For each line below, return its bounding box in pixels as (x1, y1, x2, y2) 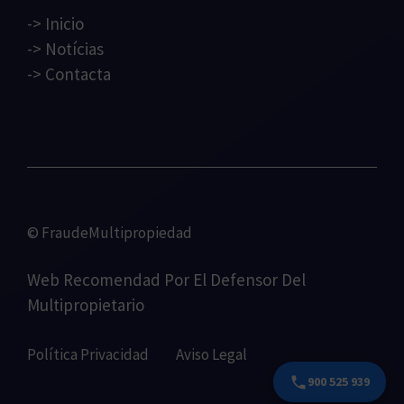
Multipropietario (27, 294, 144, 317)
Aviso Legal (176, 344, 247, 364)
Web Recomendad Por (27, 269, 193, 291)
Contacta (45, 63, 111, 86)
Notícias (45, 38, 104, 60)
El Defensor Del (193, 269, 306, 291)
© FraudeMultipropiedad (27, 222, 192, 243)
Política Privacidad (27, 344, 149, 364)
